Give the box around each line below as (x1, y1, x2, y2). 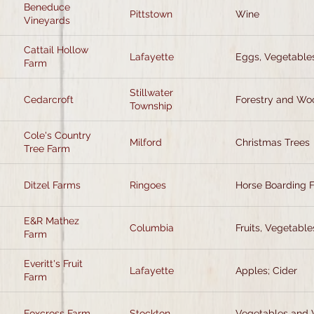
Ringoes (130, 179, 166, 191)
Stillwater (130, 87, 173, 98)
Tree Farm (24, 143, 70, 154)
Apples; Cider (235, 264, 297, 276)
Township (130, 100, 172, 111)
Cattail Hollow (24, 44, 88, 55)
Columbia (130, 221, 174, 233)
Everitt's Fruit (24, 258, 83, 269)
